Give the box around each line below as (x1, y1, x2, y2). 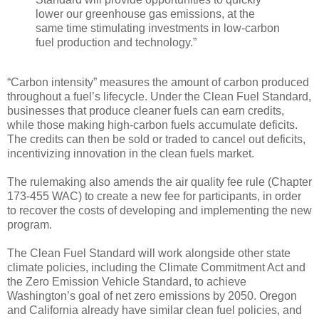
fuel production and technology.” (36, 36, 197, 48)
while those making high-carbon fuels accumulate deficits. (7, 118, 298, 131)
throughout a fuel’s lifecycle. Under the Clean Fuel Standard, (7, 90, 311, 103)
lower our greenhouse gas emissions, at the (36, 7, 255, 20)
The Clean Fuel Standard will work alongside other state (7, 246, 291, 259)
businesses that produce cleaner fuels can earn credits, (7, 104, 284, 117)
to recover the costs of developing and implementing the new (7, 204, 312, 216)
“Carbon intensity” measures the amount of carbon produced (7, 75, 309, 88)
